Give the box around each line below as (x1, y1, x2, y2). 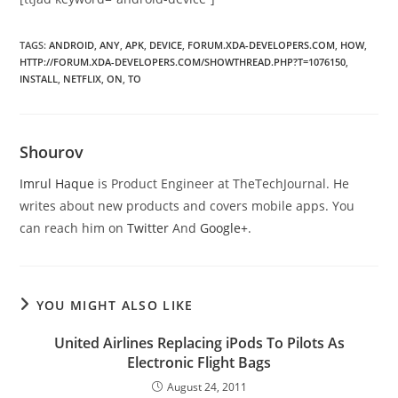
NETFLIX (63, 71, 102, 85)
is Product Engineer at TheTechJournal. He (94, 174, 350, 192)
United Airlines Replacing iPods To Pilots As (53, 332, 345, 353)
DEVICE (149, 37, 183, 52)
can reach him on (20, 219, 128, 236)
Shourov (20, 140, 84, 163)
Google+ (200, 219, 249, 236)
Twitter (127, 219, 170, 236)
